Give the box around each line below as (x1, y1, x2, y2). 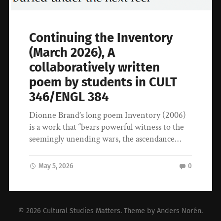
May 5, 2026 (38, 162, 74, 171)
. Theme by (120, 206, 157, 215)
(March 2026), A (29, 45, 115, 61)
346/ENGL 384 (29, 89, 109, 105)
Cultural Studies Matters (43, 206, 120, 215)
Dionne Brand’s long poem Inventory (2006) (29, 110, 186, 121)
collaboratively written (29, 60, 160, 75)
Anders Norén (157, 206, 201, 215)
